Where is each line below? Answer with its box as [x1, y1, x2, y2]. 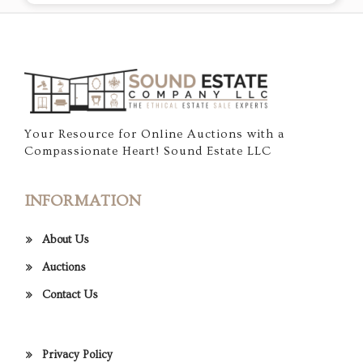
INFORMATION [24, 192, 141, 211]
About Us [42, 233, 89, 247]
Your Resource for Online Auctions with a [24, 127, 284, 142]
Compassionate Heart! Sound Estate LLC [24, 144, 271, 159]
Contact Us [42, 288, 98, 302]
